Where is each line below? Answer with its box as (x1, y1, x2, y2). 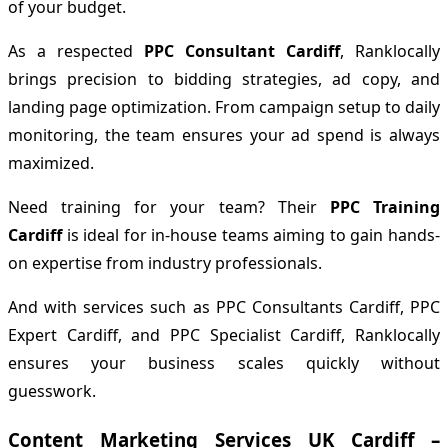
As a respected (8, 40, 144, 63)
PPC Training (329, 196, 441, 219)
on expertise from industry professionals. (8, 252, 322, 275)
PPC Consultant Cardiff (144, 40, 340, 63)
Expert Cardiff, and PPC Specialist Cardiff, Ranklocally (8, 324, 440, 347)
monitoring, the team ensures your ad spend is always (8, 124, 440, 147)
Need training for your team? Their (8, 196, 330, 219)
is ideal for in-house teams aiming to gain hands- (62, 224, 440, 247)
